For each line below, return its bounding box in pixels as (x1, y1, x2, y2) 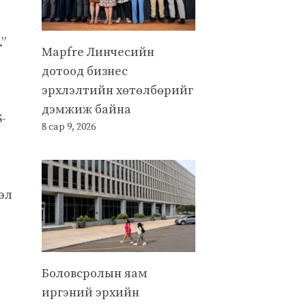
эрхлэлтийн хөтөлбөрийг (42, 82, 193, 98)
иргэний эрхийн (42, 284, 139, 301)
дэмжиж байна (42, 101, 131, 117)
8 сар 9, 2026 (42, 120, 96, 133)
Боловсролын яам (42, 265, 148, 281)
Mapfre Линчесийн (42, 44, 154, 60)
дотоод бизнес (42, 63, 128, 79)
